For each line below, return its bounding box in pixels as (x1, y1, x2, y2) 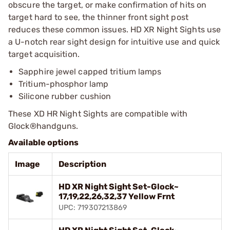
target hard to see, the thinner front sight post (8, 12, 188, 22)
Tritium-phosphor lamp (18, 79, 109, 89)
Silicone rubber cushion (18, 91, 111, 101)
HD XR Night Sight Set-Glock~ (59, 181, 179, 191)
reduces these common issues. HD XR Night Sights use (8, 24, 221, 34)
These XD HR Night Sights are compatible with (8, 108, 188, 119)
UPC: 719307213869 (59, 203, 127, 212)
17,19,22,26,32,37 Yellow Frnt (59, 191, 175, 201)
